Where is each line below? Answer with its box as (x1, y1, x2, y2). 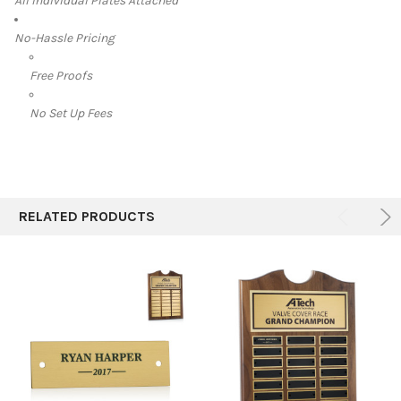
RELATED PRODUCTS (19, 207, 155, 225)
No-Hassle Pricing (14, 30, 115, 46)
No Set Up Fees (29, 105, 112, 121)
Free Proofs (29, 67, 92, 83)
